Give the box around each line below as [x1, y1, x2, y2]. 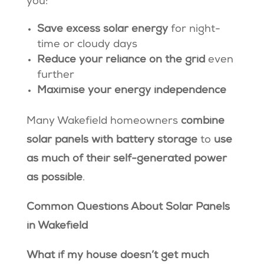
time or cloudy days [37, 39, 140, 51]
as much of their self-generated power [26, 154, 227, 165]
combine [180, 116, 225, 127]
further [37, 70, 77, 81]
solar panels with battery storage [26, 135, 200, 146]
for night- [170, 24, 220, 35]
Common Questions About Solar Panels [26, 202, 230, 213]
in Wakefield [26, 221, 91, 232]
